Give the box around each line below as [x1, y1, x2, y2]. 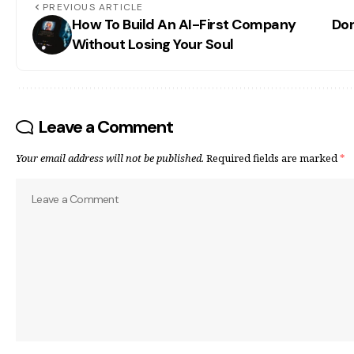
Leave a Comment [38, 115, 174, 139]
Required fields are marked [206, 151, 340, 166]
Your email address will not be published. [16, 151, 204, 166]
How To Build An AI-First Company [72, 15, 296, 35]
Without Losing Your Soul [72, 35, 234, 55]
